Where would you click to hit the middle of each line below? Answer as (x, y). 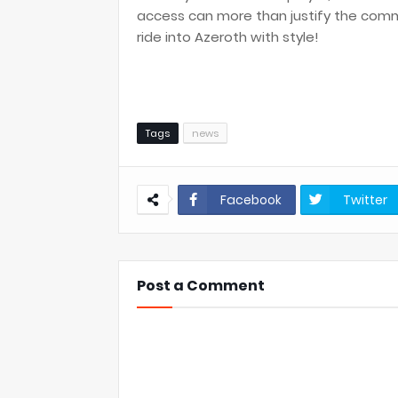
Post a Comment (201, 286)
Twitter (365, 200)
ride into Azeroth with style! (228, 37)
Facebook (251, 200)
